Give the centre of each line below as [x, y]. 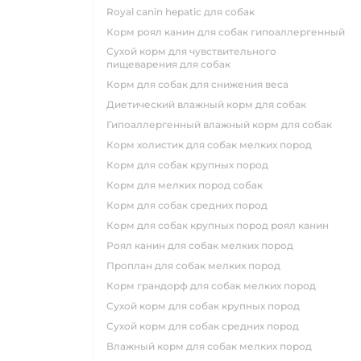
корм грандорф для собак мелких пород [215, 286]
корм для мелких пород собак [188, 185]
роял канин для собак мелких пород [203, 245]
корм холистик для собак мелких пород [213, 145]
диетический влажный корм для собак [210, 104]
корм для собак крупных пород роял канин [221, 225]
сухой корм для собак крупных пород [207, 306]
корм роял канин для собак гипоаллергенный [229, 32]
